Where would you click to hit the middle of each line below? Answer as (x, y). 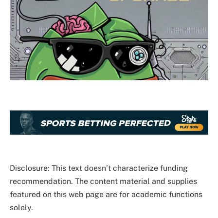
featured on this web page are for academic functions (106, 194)
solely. (21, 207)
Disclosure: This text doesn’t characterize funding (99, 168)
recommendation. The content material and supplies (103, 181)
